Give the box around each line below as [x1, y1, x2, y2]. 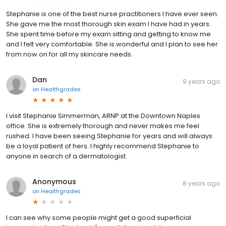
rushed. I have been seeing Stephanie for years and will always [6, 131, 212, 141]
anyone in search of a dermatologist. [6, 151, 127, 161]
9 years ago [183, 77, 220, 86]
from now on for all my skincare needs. [6, 49, 133, 59]
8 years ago [183, 179, 220, 188]
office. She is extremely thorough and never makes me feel [6, 121, 199, 131]
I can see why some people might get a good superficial [6, 212, 191, 222]
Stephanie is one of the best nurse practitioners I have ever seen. [6, 9, 218, 19]
